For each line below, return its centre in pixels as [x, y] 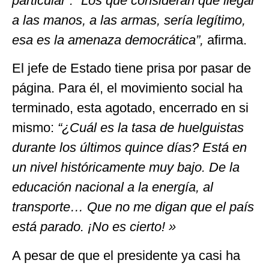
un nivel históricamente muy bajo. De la [126, 168]
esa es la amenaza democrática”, [110, 40]
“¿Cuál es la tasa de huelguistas [151, 128]
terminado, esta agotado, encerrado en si [130, 108]
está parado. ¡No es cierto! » [94, 227]
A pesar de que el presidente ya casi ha [126, 255]
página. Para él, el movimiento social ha [127, 88]
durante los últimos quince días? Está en [129, 148]
